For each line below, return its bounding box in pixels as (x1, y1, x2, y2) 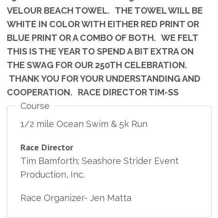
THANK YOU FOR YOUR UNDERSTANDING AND (6, 73, 200, 84)
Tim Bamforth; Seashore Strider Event (20, 155, 179, 166)
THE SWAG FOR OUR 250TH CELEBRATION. (6, 59, 191, 70)
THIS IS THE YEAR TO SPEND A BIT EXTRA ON (6, 46, 194, 56)
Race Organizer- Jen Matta (20, 193, 131, 203)
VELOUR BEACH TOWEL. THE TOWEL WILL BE (6, 5, 203, 16)
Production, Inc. (20, 169, 85, 180)
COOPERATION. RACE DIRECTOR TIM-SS (6, 87, 179, 97)
